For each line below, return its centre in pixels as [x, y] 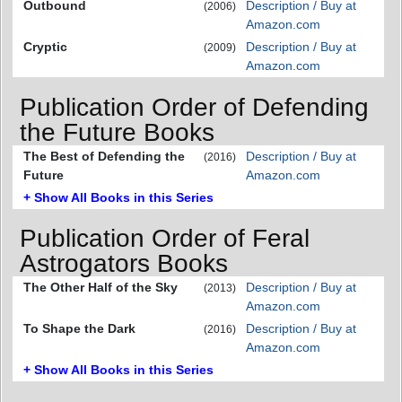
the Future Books [117, 132]
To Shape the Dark [79, 329]
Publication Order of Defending [194, 107]
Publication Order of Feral [165, 239]
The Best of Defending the [104, 156]
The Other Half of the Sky [100, 288]
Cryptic [45, 46]
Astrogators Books [124, 264]
